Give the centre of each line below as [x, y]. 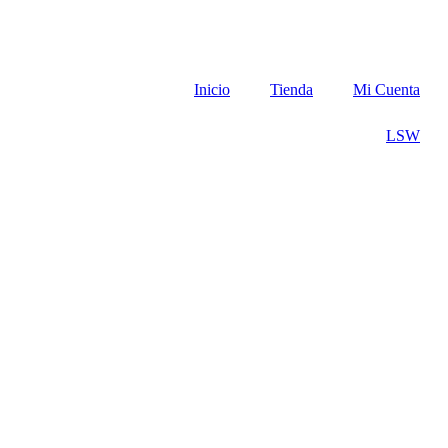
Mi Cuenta [386, 89]
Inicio [212, 89]
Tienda [291, 89]
